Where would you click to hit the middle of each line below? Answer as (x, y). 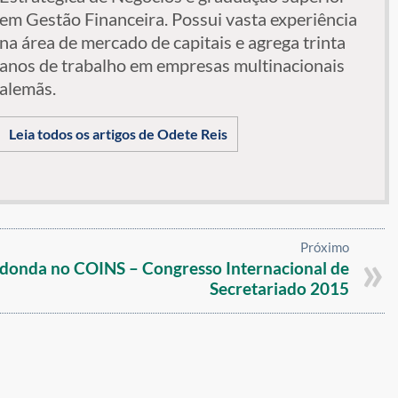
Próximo (325, 247)
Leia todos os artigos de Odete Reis (118, 133)
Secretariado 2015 (280, 289)
